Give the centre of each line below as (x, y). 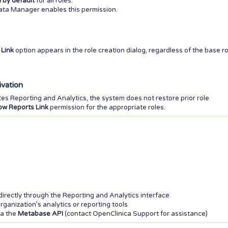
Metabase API (40, 214)
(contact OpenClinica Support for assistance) (135, 214)
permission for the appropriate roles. (107, 107)
